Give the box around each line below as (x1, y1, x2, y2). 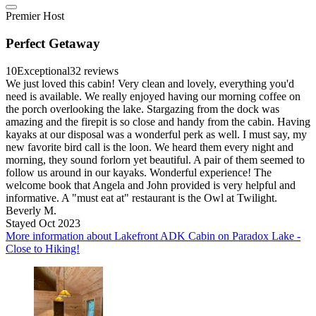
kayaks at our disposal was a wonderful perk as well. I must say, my (6, 128, 307, 140)
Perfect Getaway (6, 36, 100, 51)
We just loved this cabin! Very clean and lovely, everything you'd (6, 77, 294, 90)
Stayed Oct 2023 (6, 217, 80, 229)
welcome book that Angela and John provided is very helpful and (6, 178, 296, 191)
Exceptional (17, 64, 70, 77)
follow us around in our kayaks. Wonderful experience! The (6, 166, 272, 178)
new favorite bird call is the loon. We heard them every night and (6, 140, 293, 153)
